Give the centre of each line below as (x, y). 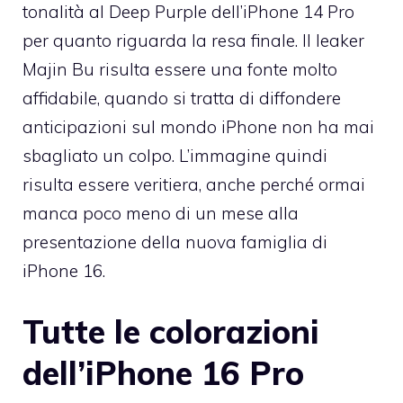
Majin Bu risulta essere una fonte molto (180, 70)
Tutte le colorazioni (171, 331)
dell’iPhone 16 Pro (163, 372)
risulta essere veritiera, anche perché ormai (194, 185)
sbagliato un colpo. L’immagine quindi (175, 156)
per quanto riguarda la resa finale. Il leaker (193, 41)
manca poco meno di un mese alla (161, 214)
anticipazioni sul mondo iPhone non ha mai (198, 127)
